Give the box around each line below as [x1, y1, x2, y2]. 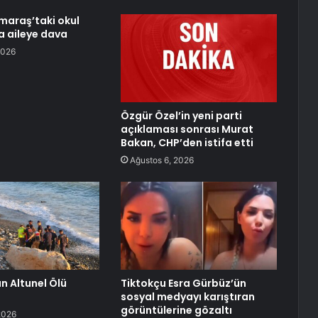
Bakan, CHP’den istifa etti [120, 136, 253, 150]
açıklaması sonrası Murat [120, 122, 253, 137]
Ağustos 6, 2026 [129, 155, 194, 166]
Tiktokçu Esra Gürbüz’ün [120, 276, 246, 291]
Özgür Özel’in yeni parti [120, 109, 242, 124]
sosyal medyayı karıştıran [120, 290, 255, 305]
